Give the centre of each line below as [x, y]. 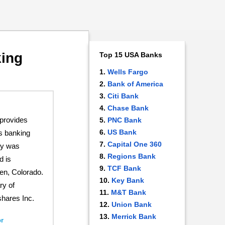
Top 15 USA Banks [131, 55]
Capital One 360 [135, 144]
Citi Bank [123, 96]
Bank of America [135, 84]
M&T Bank [129, 192]
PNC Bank [125, 120]
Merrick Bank [134, 216]
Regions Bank [132, 156]
